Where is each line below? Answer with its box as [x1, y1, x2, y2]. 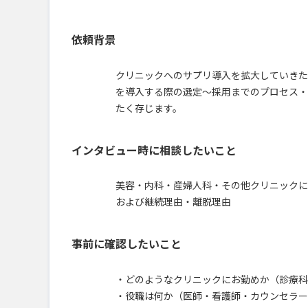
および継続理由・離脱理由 [115, 195, 231, 209]
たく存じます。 [115, 100, 182, 115]
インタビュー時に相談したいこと [71, 141, 236, 158]
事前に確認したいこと [71, 235, 181, 252]
